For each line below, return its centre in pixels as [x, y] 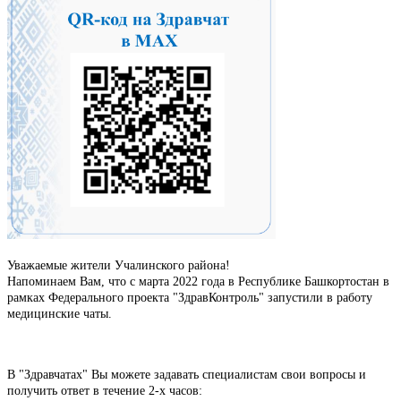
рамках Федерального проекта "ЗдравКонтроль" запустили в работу [190, 297]
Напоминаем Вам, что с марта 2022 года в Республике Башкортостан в [198, 281]
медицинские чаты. [60, 313]
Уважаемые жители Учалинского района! [119, 265]
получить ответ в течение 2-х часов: [105, 390]
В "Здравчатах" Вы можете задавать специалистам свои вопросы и [187, 374]
